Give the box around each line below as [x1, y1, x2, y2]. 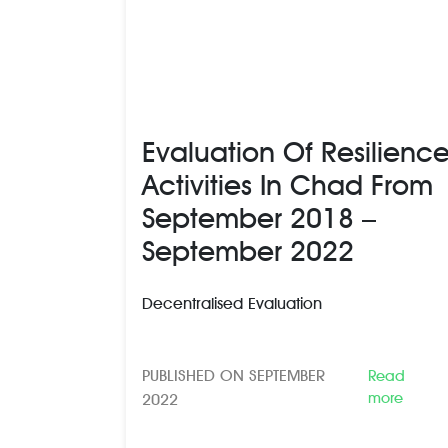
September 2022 [142, 233, 354, 268]
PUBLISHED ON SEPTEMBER [142, 365, 325, 385]
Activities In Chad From [142, 167, 433, 202]
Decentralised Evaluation [142, 293, 322, 313]
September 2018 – [142, 200, 376, 235]
